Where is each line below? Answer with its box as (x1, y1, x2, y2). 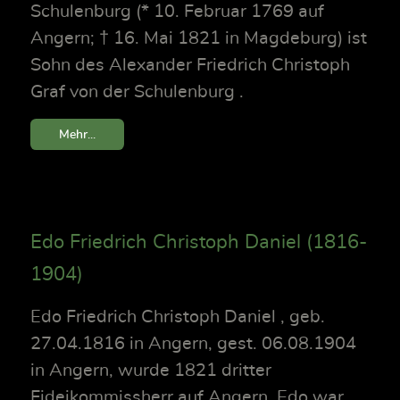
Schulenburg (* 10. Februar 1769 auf (30, 2, 324, 21)
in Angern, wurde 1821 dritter (30, 362, 271, 380)
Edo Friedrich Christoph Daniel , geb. (30, 308, 325, 327)
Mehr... (59, 128, 96, 142)
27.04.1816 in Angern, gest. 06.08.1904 (30, 335, 356, 354)
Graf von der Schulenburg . (30, 82, 244, 101)
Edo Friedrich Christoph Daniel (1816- (30, 232, 367, 253)
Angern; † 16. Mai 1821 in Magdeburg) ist (30, 29, 367, 47)
